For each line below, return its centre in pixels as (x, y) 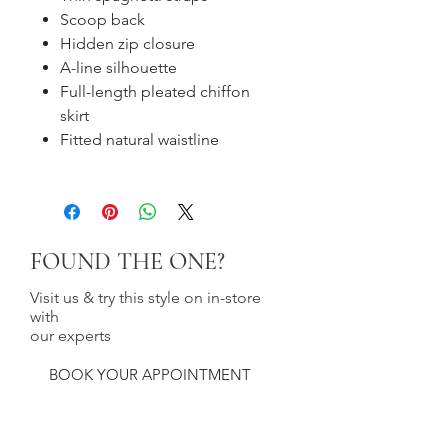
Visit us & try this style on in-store (145, 297)
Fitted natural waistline (139, 139)
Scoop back (102, 19)
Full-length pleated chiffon (155, 91)
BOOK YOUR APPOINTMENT (150, 374)
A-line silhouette (118, 67)
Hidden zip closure (127, 43)
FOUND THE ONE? (127, 261)
